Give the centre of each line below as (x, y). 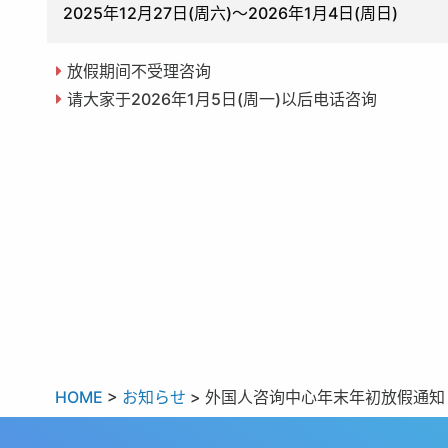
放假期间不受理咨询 (138, 71)
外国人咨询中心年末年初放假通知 (325, 397)
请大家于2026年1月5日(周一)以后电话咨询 (221, 99)
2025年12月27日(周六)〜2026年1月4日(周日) (230, 13)
